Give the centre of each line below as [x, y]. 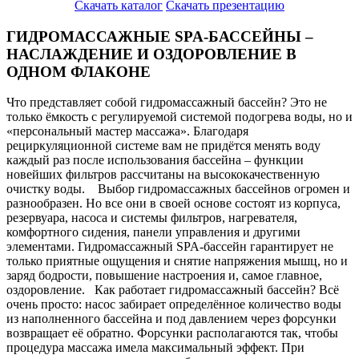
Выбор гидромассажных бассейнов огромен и [224, 189]
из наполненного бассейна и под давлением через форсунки [171, 319]
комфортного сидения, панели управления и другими [153, 232]
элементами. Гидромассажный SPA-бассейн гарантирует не [170, 247]
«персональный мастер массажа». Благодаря [127, 131]
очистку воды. [52, 189]
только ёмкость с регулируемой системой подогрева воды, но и [179, 117]
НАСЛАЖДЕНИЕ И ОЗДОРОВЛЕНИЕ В [151, 54]
